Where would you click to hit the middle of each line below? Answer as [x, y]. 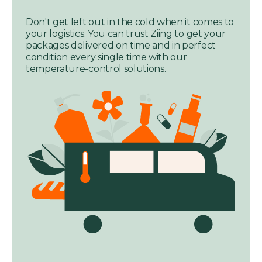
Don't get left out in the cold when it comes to [130, 22]
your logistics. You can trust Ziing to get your [126, 34]
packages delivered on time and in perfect [121, 46]
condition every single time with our [106, 57]
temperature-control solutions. [96, 69]
